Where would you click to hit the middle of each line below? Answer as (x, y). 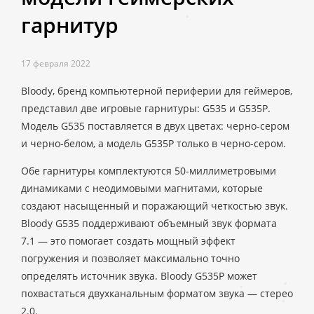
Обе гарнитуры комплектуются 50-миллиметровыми (149, 171)
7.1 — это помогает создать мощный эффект (128, 241)
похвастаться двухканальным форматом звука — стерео (157, 293)
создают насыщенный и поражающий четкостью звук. (155, 206)
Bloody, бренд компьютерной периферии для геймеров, (157, 91)
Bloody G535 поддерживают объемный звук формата (149, 223)
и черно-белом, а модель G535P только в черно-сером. (153, 143)
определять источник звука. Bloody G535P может (139, 276)
